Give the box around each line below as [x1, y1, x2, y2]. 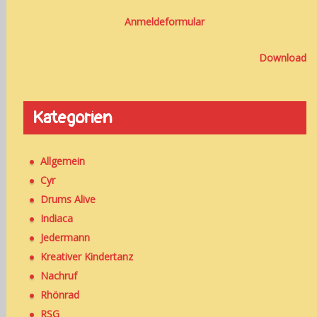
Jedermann [40, 231, 90, 245]
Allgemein [40, 154, 85, 168]
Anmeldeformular [125, 15, 205, 29]
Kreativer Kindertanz [40, 250, 133, 264]
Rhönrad [40, 288, 79, 302]
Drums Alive [40, 192, 96, 207]
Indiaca [40, 212, 73, 226]
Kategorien [32, 108, 112, 129]
